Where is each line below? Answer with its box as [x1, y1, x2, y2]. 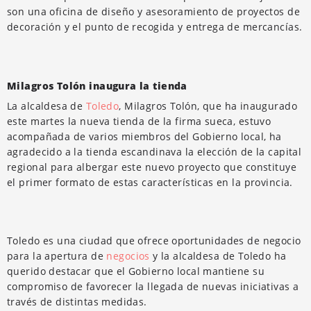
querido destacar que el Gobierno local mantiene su [7, 264, 265, 278]
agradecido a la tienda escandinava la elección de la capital [7, 144, 302, 158]
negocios [106, 249, 150, 262]
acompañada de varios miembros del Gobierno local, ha [7, 129, 282, 143]
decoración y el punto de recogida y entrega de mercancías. [7, 19, 303, 33]
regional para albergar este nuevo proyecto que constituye [7, 160, 296, 174]
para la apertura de [7, 249, 107, 262]
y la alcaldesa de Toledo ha [149, 249, 287, 262]
